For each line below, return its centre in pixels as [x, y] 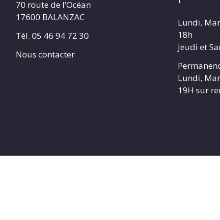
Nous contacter [45, 54]
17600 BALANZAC [50, 17]
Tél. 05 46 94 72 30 [52, 36]
